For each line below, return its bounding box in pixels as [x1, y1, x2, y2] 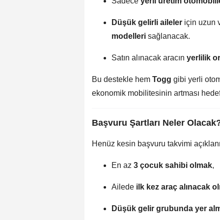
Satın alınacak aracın [111, 53, 187, 62]
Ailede [111, 182, 136, 191]
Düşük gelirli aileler [111, 18, 182, 27]
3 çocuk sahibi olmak [134, 161, 212, 169]
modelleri [111, 31, 146, 40]
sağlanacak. [146, 31, 190, 40]
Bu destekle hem [92, 75, 152, 83]
